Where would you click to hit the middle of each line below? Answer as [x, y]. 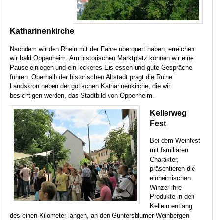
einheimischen [170, 178]
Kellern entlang [171, 206]
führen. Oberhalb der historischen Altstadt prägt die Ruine [91, 77]
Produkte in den [172, 197]
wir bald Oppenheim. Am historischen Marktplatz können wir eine [102, 58]
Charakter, [164, 160]
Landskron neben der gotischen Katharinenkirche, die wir [90, 86]
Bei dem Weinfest [175, 141]
